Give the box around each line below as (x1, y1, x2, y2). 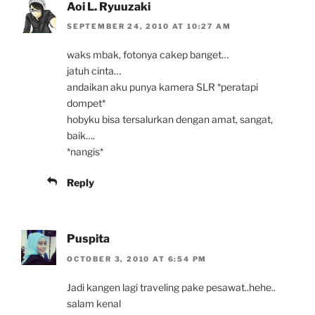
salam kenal (67, 297, 121, 309)
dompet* (67, 97, 105, 110)
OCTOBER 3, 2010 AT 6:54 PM (67, 254, 207, 263)
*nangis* (67, 146, 103, 158)
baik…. (67, 129, 95, 142)
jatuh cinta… (67, 65, 121, 77)
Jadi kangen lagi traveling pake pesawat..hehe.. (67, 281, 276, 293)
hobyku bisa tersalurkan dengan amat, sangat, (67, 113, 273, 126)
